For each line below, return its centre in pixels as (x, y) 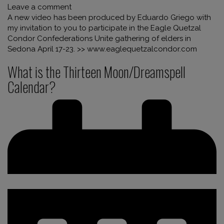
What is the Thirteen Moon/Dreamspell (96, 71)
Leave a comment (39, 7)
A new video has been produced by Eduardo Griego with (109, 17)
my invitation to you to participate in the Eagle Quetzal (104, 28)
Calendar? (32, 86)
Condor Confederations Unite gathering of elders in (99, 38)
